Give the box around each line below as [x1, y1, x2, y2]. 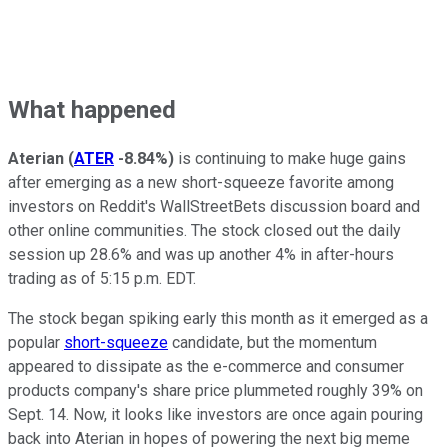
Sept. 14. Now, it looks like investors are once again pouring [8, 405, 423, 425]
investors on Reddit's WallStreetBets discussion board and [8, 197, 420, 217]
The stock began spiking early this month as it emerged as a [8, 309, 428, 329]
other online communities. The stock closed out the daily [8, 221, 401, 241]
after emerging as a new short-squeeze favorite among [8, 173, 394, 193]
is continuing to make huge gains [174, 149, 406, 169]
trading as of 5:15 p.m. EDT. [8, 269, 196, 289]
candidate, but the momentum [168, 333, 377, 353]
